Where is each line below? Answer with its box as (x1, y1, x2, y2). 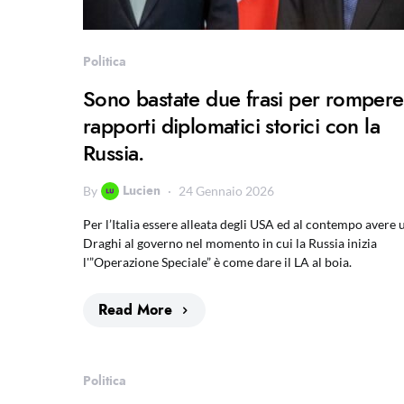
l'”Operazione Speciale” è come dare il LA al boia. (83, 254, 352, 270)
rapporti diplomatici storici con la (83, 111, 380, 141)
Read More (98, 300, 172, 320)
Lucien (123, 181, 161, 199)
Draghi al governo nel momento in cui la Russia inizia (83, 235, 377, 251)
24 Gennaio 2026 (179, 183, 274, 198)
